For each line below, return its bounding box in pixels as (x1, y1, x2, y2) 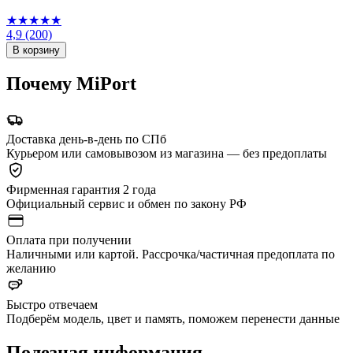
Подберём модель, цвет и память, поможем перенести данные (6, 312, 340, 326)
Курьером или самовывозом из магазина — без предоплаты (6, 147, 327, 161)
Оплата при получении (6, 233, 132, 247)
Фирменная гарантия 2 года (6, 183, 156, 197)
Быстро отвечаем (6, 298, 98, 312)
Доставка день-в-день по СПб (6, 132, 166, 147)
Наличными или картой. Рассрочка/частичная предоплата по (6, 247, 335, 262)
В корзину (13, 43, 60, 56)
